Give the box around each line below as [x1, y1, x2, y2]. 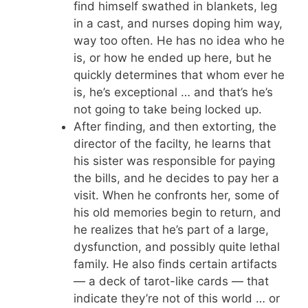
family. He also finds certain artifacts [73, 257, 277, 271]
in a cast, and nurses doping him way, [73, 16, 283, 30]
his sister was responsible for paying [73, 154, 275, 168]
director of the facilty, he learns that [73, 137, 271, 151]
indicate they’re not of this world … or [73, 291, 280, 305]
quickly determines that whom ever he [73, 68, 285, 82]
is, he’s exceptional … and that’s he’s [73, 85, 273, 99]
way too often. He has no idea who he [73, 34, 285, 47]
